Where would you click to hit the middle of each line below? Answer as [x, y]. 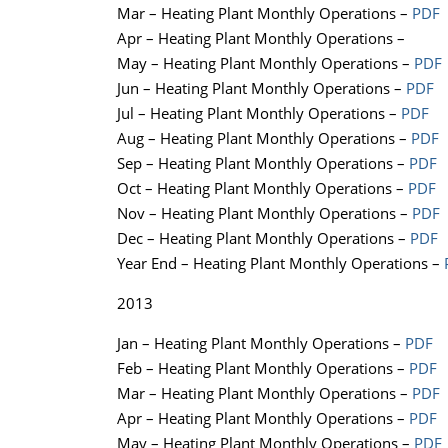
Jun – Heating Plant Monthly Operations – [261, 88]
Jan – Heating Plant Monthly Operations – [261, 343]
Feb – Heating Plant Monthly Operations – [263, 368]
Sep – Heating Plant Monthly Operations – [263, 163]
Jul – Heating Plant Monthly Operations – [259, 113]
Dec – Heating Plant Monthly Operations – [263, 238]
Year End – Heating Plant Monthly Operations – [280, 263]
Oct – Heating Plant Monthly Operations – [262, 188]
